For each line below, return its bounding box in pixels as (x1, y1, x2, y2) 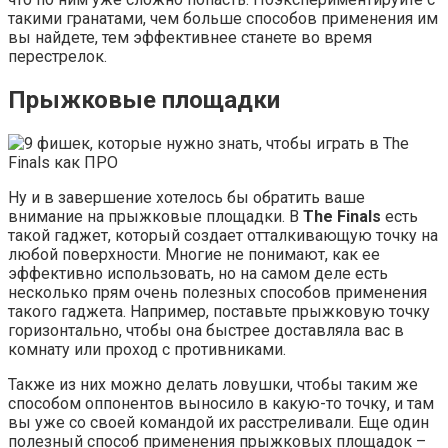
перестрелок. (8, 47, 107, 67)
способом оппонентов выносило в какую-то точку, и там (8, 394, 434, 414)
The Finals (303, 207, 381, 227)
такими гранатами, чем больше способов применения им (8, 9, 438, 29)
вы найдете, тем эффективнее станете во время (8, 28, 372, 48)
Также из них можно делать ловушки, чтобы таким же (8, 375, 418, 395)
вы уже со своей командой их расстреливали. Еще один (8, 413, 429, 433)
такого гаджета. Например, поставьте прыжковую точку (8, 302, 430, 322)
